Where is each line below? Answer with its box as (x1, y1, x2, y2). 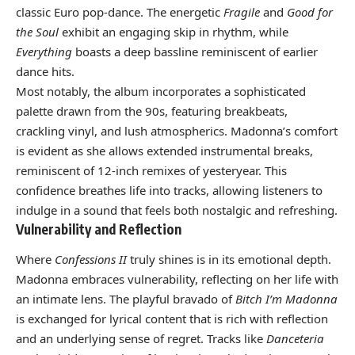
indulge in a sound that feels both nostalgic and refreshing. (16, 202, 338, 219)
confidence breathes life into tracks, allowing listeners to (16, 182, 323, 199)
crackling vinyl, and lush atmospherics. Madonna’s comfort (16, 123, 338, 139)
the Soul (16, 24, 59, 40)
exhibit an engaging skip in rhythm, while (59, 24, 288, 40)
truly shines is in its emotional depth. (127, 250, 331, 267)
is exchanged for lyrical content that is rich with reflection (16, 310, 328, 326)
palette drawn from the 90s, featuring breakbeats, (16, 103, 288, 120)
